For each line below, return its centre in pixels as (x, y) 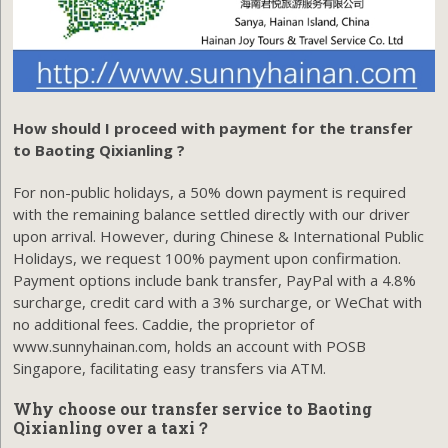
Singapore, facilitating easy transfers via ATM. (170, 367)
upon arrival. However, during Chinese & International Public (219, 235)
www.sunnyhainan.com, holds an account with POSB (190, 345)
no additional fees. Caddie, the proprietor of (164, 323)
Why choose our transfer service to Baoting (193, 408)
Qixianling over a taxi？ (114, 427)
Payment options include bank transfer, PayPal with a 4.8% (215, 279)
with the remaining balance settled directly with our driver (212, 213)
